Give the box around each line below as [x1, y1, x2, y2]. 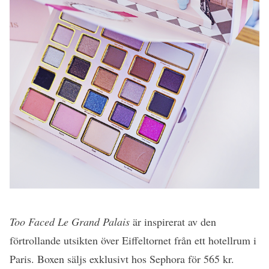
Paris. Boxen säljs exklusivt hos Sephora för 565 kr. [10, 252, 234, 267]
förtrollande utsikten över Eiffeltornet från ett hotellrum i [10, 233, 256, 248]
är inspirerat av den [130, 214, 216, 229]
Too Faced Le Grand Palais [10, 214, 130, 229]
